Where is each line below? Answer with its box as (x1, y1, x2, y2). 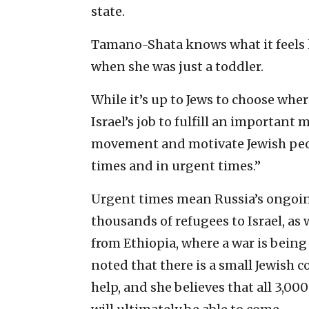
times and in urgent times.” (91, 157, 261, 174)
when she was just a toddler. (91, 58, 263, 74)
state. (91, 3, 125, 19)
